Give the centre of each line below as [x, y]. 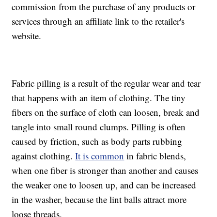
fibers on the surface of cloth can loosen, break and [106, 112]
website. [27, 36]
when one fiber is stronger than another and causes [105, 170]
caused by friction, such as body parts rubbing [97, 141]
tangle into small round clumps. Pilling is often [99, 127]
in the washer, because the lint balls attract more [99, 200]
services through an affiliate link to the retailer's [98, 21]
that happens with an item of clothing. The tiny [99, 98]
